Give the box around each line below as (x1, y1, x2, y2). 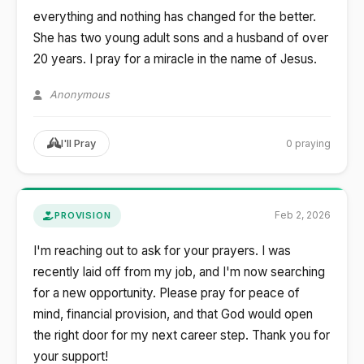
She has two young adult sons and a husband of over (33, 30, 328, 46)
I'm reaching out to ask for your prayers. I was (33, 242, 291, 258)
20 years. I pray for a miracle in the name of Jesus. (33, 51, 317, 67)
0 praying (286, 136, 331, 149)
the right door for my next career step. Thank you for (33, 327, 330, 343)
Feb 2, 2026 (275, 209, 331, 222)
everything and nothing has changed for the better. (33, 9, 316, 25)
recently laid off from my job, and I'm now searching (33, 263, 325, 279)
